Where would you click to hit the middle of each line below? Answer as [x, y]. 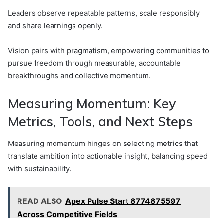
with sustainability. [39, 168]
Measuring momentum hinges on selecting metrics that [103, 143]
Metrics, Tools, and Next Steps [100, 121]
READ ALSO [40, 201]
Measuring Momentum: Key [92, 103]
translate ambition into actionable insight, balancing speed [108, 156]
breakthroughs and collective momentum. [79, 76]
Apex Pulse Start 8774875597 [123, 201]
